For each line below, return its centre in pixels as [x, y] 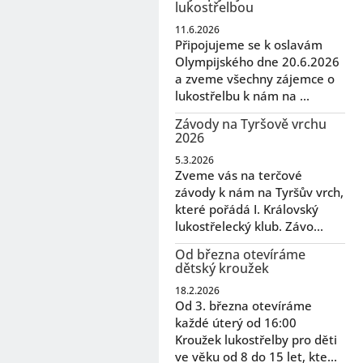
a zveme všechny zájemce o [255, 79]
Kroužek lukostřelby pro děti [256, 340]
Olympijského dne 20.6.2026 [257, 62]
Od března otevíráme [240, 255]
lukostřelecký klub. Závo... [249, 226]
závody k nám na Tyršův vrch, [259, 192]
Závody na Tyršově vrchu [251, 124]
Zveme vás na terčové [239, 175]
